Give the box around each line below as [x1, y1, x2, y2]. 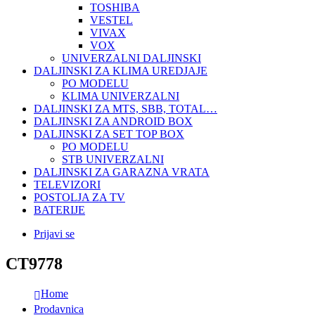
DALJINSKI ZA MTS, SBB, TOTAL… [34, 103, 217, 115]
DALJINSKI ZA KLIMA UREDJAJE [34, 65, 207, 77]
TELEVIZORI [34, 179, 101, 191]
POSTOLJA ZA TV [34, 191, 125, 204]
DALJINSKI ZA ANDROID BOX [34, 115, 193, 128]
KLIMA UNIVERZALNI [62, 90, 179, 103]
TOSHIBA [90, 1, 140, 14]
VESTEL [90, 14, 133, 27]
